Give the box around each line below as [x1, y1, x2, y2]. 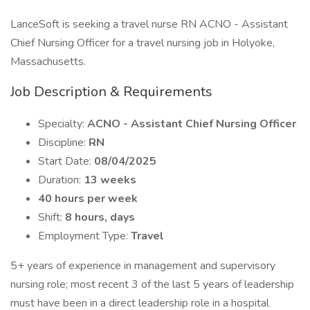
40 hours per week [38, 191, 138, 206]
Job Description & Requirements [10, 82, 212, 101]
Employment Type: [38, 228, 131, 244]
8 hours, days [65, 210, 135, 225]
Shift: [38, 210, 65, 225]
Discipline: [38, 135, 89, 150]
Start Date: [38, 154, 94, 169]
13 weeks [84, 172, 136, 188]
